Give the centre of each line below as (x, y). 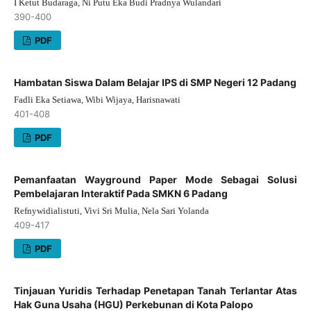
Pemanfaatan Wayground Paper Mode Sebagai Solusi (155, 179)
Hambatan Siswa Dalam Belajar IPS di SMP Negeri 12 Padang (155, 82)
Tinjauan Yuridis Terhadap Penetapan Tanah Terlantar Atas (155, 290)
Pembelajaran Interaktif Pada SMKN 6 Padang (120, 193)
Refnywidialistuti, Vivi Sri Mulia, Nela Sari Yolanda (111, 210)
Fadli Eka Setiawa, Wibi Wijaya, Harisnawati (97, 99)
